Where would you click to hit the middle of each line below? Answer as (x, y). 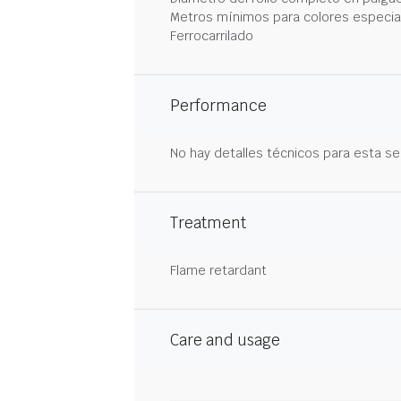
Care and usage (225, 340)
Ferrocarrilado (212, 36)
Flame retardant (218, 270)
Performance (218, 106)
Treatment (208, 223)
